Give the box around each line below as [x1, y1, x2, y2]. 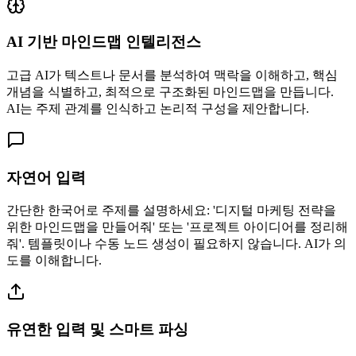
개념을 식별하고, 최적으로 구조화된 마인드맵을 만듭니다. [6, 85, 334, 99]
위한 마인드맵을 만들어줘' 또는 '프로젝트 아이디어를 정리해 [6, 220, 348, 234]
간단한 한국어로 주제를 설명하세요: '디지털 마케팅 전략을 [6, 203, 336, 218]
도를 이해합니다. [6, 253, 102, 268]
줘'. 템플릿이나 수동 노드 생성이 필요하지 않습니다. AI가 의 [6, 237, 346, 251]
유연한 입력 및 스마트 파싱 [6, 321, 188, 339]
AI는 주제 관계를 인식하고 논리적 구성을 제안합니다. [6, 102, 309, 116]
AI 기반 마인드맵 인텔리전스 [6, 33, 201, 51]
